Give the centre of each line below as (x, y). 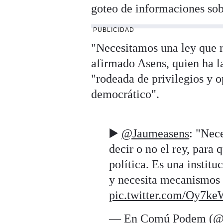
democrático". (125, 94)
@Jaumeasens (156, 134)
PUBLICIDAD (114, 30)
